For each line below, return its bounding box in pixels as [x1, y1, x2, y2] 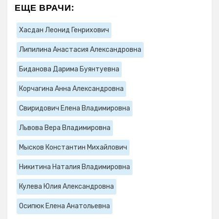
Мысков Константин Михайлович [19, 143, 127, 152]
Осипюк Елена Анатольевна [19, 202, 110, 211]
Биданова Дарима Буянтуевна [19, 65, 119, 74]
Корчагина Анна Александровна [19, 85, 124, 93]
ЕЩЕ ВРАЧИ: [15, 1, 74, 14]
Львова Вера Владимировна [19, 124, 110, 132]
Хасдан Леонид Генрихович [19, 26, 109, 35]
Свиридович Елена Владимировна [19, 104, 130, 113]
